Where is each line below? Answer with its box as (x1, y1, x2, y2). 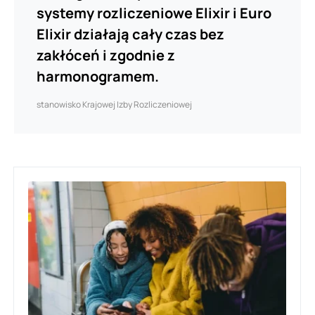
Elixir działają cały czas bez (37, 24, 224, 44)
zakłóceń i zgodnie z (37, 45, 175, 65)
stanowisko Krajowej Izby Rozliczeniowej (37, 98, 192, 110)
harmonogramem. (37, 66, 159, 86)
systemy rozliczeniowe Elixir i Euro (37, 3, 271, 22)
